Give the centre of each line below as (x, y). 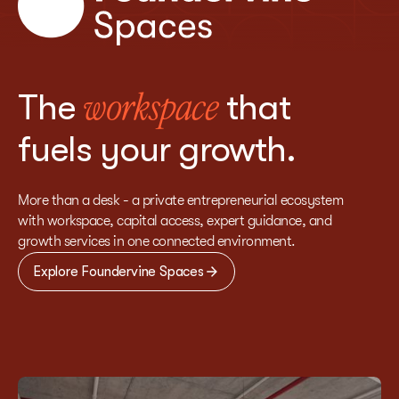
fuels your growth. (157, 150)
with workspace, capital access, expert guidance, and (175, 221)
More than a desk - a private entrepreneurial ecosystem (180, 201)
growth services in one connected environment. (157, 242)
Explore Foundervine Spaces (118, 272)
